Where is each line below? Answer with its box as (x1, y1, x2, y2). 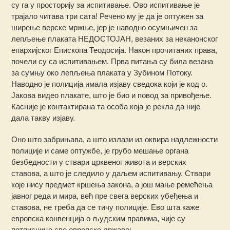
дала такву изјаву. (11, 113, 75, 122)
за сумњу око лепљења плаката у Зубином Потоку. (11, 68, 193, 77)
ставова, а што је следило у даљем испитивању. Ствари (11, 168, 211, 178)
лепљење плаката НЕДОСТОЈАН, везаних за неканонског (11, 34, 218, 43)
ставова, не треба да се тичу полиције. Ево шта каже (11, 202, 200, 212)
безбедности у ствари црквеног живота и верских (11, 157, 187, 166)
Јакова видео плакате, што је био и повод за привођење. (11, 90, 212, 100)
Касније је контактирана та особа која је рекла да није (11, 102, 201, 111)
